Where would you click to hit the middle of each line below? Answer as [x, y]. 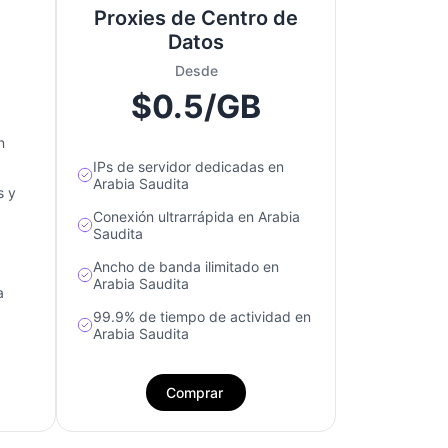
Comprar [194, 393]
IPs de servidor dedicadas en [188, 167]
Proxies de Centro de [196, 18]
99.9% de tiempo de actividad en [202, 317]
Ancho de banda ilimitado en [186, 267]
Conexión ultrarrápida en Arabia [196, 217]
